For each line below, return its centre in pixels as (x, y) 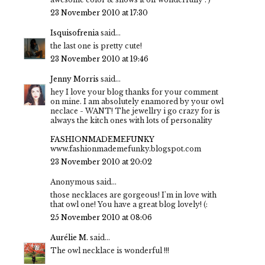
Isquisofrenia (75, 33)
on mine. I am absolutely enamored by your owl (137, 101)
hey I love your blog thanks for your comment (134, 92)
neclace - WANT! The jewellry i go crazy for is (135, 111)
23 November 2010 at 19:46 (99, 59)
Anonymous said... (83, 182)
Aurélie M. (69, 237)
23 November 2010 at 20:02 (101, 161)
